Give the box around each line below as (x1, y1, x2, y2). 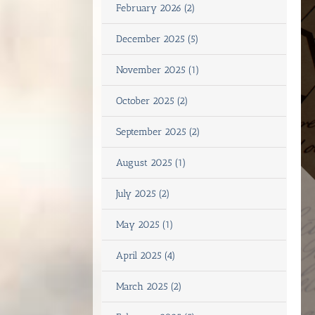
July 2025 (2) (116, 188, 170, 200)
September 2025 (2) (116, 126, 200, 138)
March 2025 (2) (116, 281, 182, 292)
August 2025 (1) (116, 157, 186, 169)
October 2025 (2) (116, 95, 188, 107)
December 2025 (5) (116, 33, 199, 45)
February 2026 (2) (116, 2, 195, 14)
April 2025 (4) (116, 250, 176, 262)
